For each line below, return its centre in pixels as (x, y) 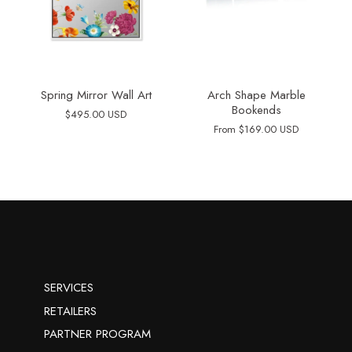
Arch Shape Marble (256, 95)
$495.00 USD (96, 115)
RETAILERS (70, 311)
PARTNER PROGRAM (97, 334)
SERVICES (69, 288)
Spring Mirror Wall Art (96, 95)
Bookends (256, 110)
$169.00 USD (269, 130)
